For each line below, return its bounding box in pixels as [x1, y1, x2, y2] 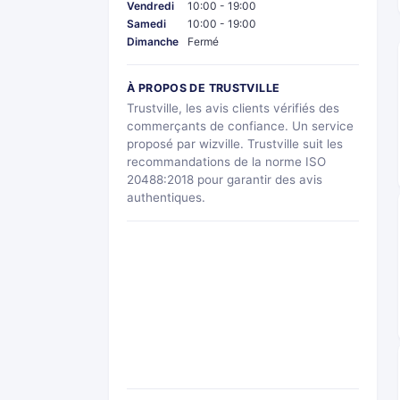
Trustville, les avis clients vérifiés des [127, 100, 339, 115]
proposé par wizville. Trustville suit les [127, 136, 343, 151]
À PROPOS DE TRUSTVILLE [127, 80, 280, 95]
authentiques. [127, 189, 205, 204]
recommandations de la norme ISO [127, 154, 326, 169]
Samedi [127, 16, 166, 30]
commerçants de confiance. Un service [127, 118, 354, 133]
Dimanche [127, 34, 179, 48]
